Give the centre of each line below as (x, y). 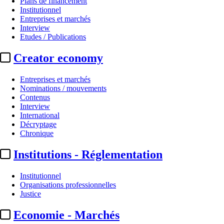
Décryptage (38, 124)
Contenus (35, 97)
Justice (30, 193)
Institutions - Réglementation (88, 154)
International (40, 115)
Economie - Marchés (66, 215)
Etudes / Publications (53, 37)
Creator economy (58, 58)
